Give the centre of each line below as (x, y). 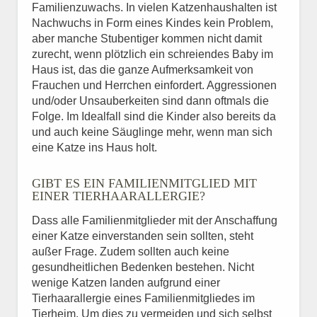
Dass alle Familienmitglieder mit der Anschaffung (155, 220)
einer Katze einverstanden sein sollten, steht (143, 236)
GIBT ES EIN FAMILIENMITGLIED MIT (144, 183)
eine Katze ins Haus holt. (94, 148)
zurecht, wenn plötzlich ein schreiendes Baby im (152, 54)
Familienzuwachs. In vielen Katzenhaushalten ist (154, 7)
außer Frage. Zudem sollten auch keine (131, 252)
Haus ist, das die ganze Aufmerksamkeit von (143, 70)
